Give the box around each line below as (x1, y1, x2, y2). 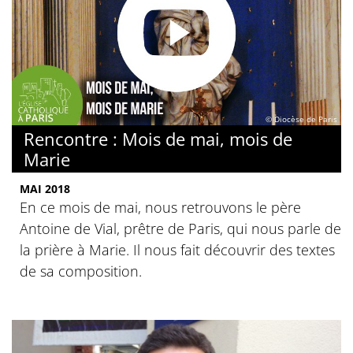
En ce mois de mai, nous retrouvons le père (20, 198, 301, 217)
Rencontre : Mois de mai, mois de (24, 127, 292, 151)
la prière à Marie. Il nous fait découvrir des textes (20, 240, 335, 260)
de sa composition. (20, 262, 142, 281)
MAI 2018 (20, 181, 70, 197)
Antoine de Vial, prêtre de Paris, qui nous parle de (20, 219, 341, 239)
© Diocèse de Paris (266, 113, 337, 125)
